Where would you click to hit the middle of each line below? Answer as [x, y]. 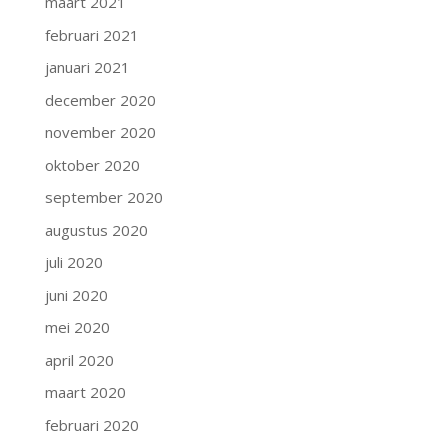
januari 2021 [87, 67]
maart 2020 [85, 392]
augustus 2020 [96, 229]
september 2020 [103, 197]
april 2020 [79, 359]
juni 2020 [76, 294]
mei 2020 [77, 327]
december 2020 [100, 99]
